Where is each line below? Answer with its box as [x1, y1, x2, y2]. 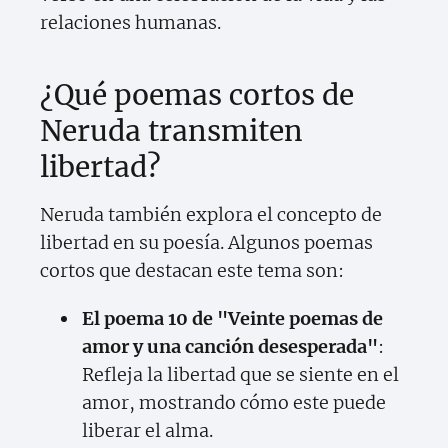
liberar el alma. [82, 419, 213, 443]
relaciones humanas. [40, 11, 221, 35]
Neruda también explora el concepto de [40, 203, 382, 227]
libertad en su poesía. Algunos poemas [40, 231, 373, 255]
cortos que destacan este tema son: [40, 259, 344, 283]
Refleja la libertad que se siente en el [82, 363, 399, 387]
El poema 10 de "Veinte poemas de [82, 307, 383, 331]
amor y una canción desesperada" [82, 335, 378, 359]
